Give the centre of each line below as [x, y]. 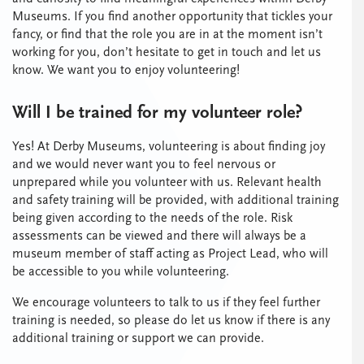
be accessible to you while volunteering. [122, 271]
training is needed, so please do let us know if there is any [171, 320]
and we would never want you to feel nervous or [144, 164]
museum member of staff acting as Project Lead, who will [170, 253]
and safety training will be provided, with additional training [175, 199]
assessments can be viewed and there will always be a [159, 235]
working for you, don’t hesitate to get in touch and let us [167, 52]
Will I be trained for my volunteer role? [157, 112]
